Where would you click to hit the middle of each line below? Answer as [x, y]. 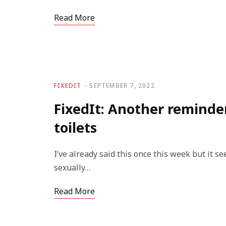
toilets [75, 127]
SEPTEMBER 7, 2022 [122, 86]
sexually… [72, 167]
